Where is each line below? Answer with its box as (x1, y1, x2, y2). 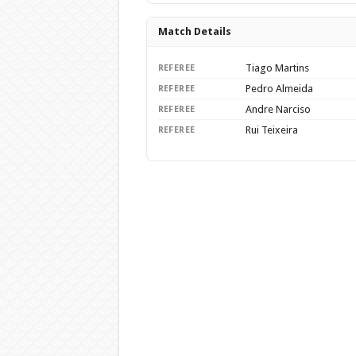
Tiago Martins (245, 62, 309, 74)
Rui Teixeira (245, 124, 298, 136)
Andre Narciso (245, 103, 311, 115)
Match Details (157, 25, 231, 37)
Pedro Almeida (245, 83, 313, 95)
